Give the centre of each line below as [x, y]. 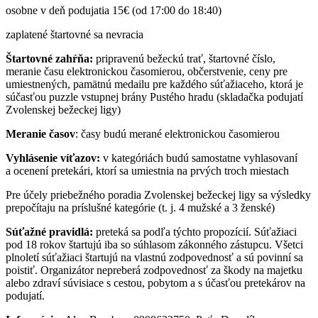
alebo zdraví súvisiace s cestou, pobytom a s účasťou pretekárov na [155, 283]
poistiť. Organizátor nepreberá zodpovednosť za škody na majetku [154, 270]
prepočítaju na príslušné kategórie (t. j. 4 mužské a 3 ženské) [142, 208]
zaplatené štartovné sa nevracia [75, 35]
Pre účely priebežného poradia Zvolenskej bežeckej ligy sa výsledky [158, 195]
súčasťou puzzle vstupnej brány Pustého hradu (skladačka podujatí [154, 97]
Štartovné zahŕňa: [49, 59]
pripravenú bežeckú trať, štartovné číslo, [184, 59]
